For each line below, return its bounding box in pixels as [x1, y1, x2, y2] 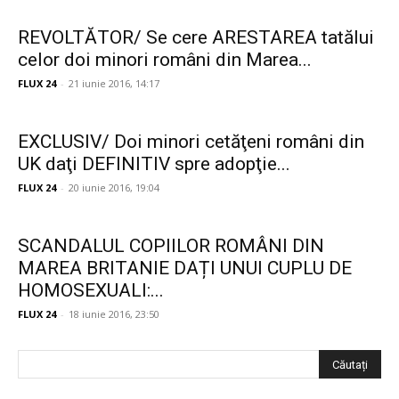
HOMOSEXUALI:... [18, 280, 164, 301]
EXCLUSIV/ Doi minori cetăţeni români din [18, 131, 364, 152]
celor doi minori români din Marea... [18, 49, 312, 70]
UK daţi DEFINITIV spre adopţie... [18, 153, 290, 175]
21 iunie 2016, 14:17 [69, 77, 159, 90]
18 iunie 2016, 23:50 [69, 307, 159, 321]
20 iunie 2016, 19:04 [69, 181, 159, 194]
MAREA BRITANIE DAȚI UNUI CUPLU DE [18, 257, 352, 279]
